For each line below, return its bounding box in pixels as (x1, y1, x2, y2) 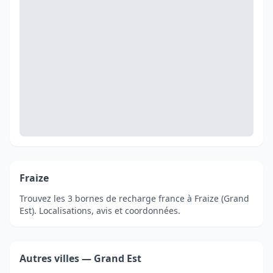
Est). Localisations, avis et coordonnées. (19, 205, 180, 217)
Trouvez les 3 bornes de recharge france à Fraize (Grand (19, 193, 249, 205)
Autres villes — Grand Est (19, 252, 141, 266)
